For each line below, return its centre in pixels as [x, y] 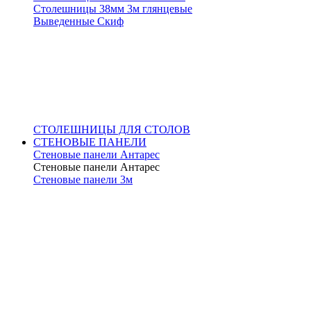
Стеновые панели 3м [83, 179]
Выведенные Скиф [78, 21]
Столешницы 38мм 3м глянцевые [113, 9]
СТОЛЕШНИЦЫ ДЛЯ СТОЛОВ [112, 129]
